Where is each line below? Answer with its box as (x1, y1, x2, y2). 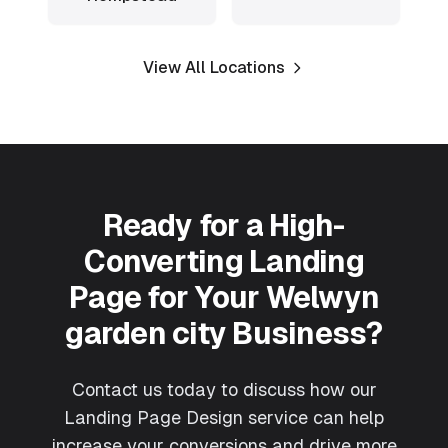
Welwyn (265, 280, 379, 315)
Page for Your (69, 280, 266, 315)
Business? (226, 316, 383, 351)
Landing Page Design (64, 407, 243, 428)
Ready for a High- (103, 208, 345, 243)
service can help (243, 407, 384, 428)
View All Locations (143, 58, 285, 77)
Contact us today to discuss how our (71, 379, 377, 400)
